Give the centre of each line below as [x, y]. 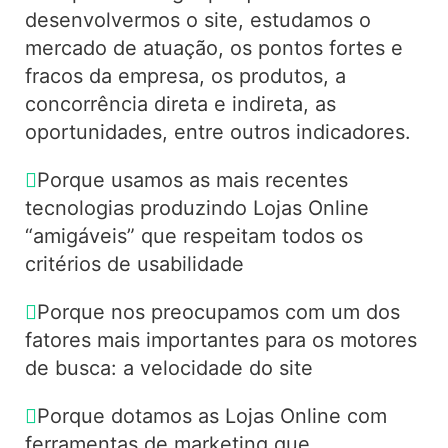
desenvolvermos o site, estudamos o [197, 19]
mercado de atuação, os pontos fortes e [213, 47]
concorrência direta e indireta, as [180, 103]
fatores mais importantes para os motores [220, 339]
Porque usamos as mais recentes [192, 179]
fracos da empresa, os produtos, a [185, 75]
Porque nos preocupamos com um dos [218, 311]
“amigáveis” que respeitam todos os [193, 235]
